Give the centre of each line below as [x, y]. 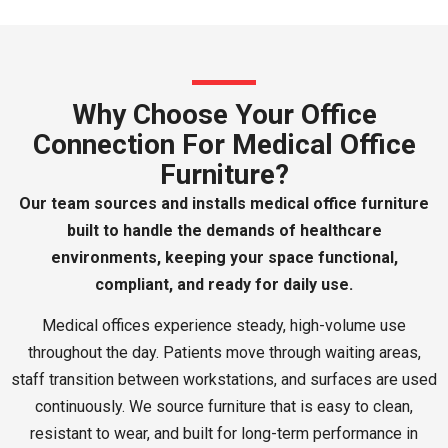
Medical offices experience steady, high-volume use [224, 325]
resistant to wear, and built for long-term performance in [224, 433]
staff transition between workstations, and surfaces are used [224, 379]
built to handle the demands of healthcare [224, 230]
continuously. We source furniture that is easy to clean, [224, 406]
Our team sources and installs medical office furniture [224, 203]
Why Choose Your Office [224, 114]
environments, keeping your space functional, [224, 257]
